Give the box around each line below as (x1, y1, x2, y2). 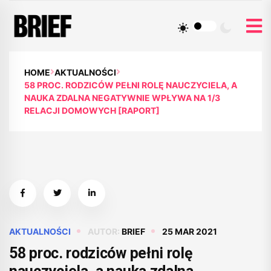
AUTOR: (88, 226, 122, 237)
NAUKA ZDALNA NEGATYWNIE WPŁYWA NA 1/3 (24, 92, 220, 103)
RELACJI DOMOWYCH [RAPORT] (24, 105, 160, 116)
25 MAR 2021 (162, 226, 217, 237)
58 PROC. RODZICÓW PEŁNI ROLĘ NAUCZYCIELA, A (24, 79, 237, 90)
